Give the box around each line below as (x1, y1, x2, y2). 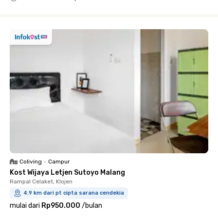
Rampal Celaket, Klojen (10, 178, 73, 185)
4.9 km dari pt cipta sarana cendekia (23, 189, 124, 196)
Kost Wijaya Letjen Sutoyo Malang (10, 168, 125, 177)
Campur (48, 158, 70, 165)
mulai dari (10, 201, 40, 210)
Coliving (19, 158, 42, 165)
